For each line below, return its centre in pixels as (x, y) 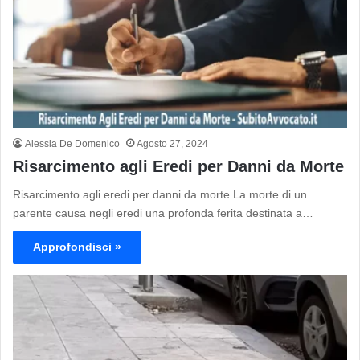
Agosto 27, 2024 (172, 143)
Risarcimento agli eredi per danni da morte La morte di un (160, 194)
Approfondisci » (77, 246)
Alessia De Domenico (72, 143)
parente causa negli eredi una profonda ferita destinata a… (163, 213)
